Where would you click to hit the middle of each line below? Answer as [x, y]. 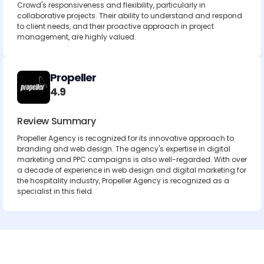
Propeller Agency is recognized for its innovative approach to [126, 138]
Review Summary [57, 121]
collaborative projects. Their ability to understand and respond [130, 16]
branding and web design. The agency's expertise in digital [124, 149]
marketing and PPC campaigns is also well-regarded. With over [132, 159]
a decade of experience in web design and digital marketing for [132, 170]
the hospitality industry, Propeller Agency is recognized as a [123, 181]
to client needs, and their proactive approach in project [115, 26]
